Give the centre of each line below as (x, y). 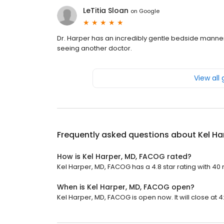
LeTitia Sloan (106, 11)
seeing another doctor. (94, 48)
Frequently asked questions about (127, 135)
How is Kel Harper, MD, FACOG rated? (124, 157)
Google (149, 11)
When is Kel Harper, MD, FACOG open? (126, 187)
